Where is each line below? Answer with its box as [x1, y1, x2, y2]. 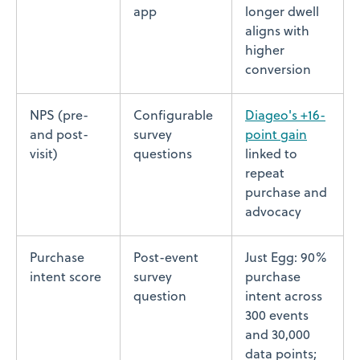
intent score [30, 270, 101, 285]
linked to [245, 147, 297, 162]
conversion [245, 63, 311, 78]
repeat [245, 166, 284, 182]
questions [133, 147, 192, 162]
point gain [245, 128, 307, 143]
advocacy [245, 205, 301, 220]
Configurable [133, 108, 213, 124]
